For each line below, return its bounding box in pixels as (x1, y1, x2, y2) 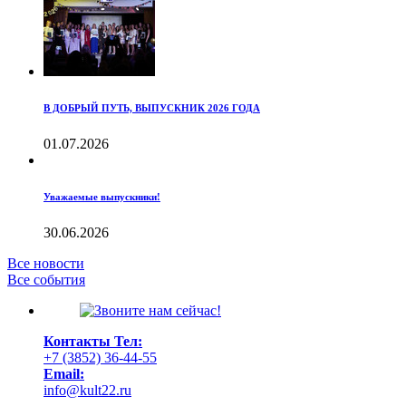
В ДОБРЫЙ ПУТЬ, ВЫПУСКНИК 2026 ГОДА (43, 101, 260, 113)
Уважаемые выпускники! (43, 190, 160, 202)
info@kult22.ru (43, 382, 131, 398)
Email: (43, 365, 84, 382)
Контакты (43, 333, 111, 349)
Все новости (7, 255, 84, 271)
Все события (7, 271, 85, 287)
